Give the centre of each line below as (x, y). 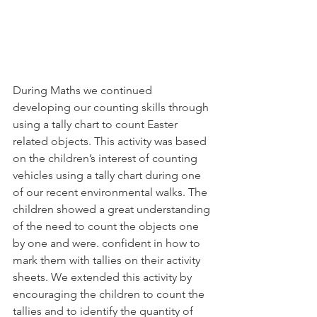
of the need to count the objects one (107, 226)
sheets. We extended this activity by (104, 277)
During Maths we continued (84, 90)
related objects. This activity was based (111, 141)
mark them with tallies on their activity (108, 260)
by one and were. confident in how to (108, 243)
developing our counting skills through (112, 107)
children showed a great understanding (113, 209)
